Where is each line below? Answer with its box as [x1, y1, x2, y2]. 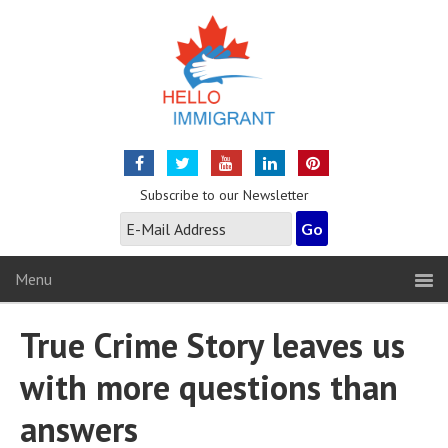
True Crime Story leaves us [20, 323, 405, 367]
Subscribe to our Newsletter [139, 186, 309, 204]
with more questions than [20, 365, 398, 409]
